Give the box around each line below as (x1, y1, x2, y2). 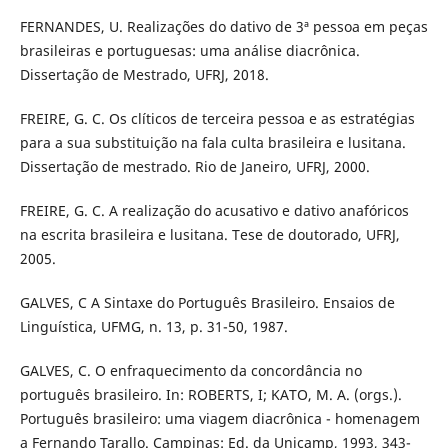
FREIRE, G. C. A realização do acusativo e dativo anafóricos (19, 201, 409, 221)
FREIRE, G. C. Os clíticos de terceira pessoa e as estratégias (19, 109, 415, 129)
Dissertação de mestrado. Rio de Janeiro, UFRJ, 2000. (19, 157, 370, 177)
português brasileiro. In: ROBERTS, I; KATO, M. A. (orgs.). (19, 385, 402, 405)
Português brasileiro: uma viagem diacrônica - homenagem (19, 409, 420, 429)
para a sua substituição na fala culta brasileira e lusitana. (19, 133, 406, 153)
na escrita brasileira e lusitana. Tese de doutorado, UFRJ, (19, 225, 400, 245)
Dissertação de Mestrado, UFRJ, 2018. (19, 65, 269, 85)
